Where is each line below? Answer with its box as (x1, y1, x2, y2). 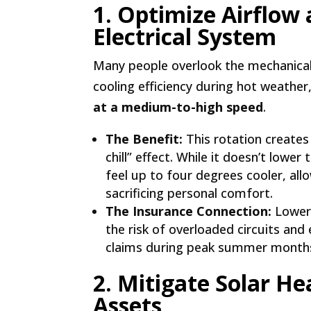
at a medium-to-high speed (93, 99, 264, 115)
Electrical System (93, 22, 277, 51)
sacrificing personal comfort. (106, 185, 274, 201)
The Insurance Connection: (106, 203, 272, 219)
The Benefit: (106, 131, 183, 147)
